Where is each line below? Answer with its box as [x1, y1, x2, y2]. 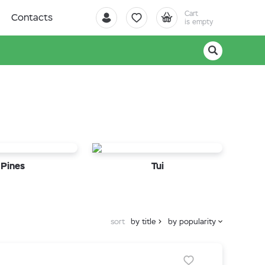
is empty [185, 17, 213, 27]
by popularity [168, 216, 216, 227]
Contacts [11, 11, 53, 24]
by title [131, 216, 156, 227]
